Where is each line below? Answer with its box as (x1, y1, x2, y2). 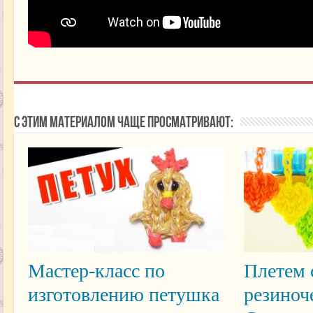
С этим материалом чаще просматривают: (13, 115, 233, 131)
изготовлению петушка (27, 284, 219, 306)
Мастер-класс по (27, 260, 165, 282)
